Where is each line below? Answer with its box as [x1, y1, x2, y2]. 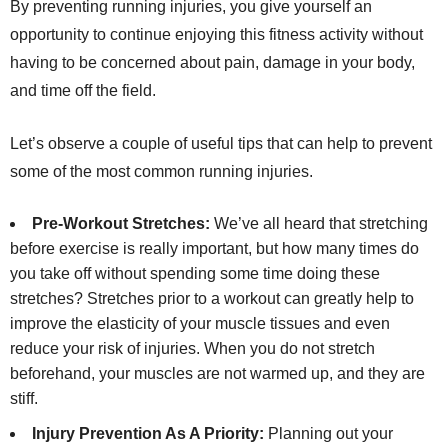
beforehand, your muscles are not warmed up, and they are [10, 365, 425, 383]
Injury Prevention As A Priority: [32, 425, 268, 443]
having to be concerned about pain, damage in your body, [10, 54, 415, 72]
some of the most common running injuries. [10, 163, 313, 181]
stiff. [10, 390, 38, 408]
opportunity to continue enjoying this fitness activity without [10, 26, 423, 44]
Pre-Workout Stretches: [32, 215, 214, 233]
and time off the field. [10, 82, 156, 100]
